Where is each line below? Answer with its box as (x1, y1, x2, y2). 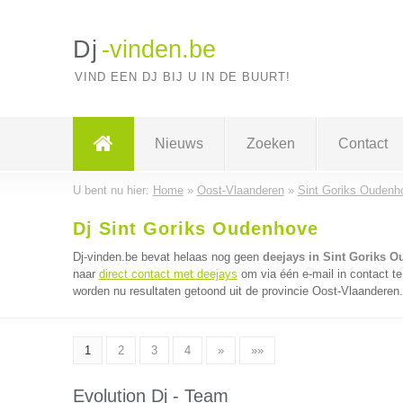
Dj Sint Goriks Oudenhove (72, 219, 318, 238)
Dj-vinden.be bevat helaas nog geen (72, 250, 263, 264)
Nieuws (154, 136, 203, 151)
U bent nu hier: (72, 184, 153, 197)
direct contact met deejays (98, 267, 237, 281)
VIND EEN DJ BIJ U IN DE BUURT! (74, 70, 291, 84)
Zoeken (246, 136, 295, 151)
